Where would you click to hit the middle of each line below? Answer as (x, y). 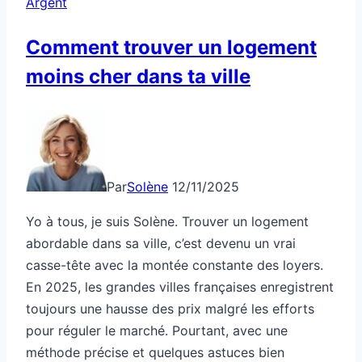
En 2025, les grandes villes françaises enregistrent (180, 286)
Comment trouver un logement (171, 47)
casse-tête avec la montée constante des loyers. (175, 265)
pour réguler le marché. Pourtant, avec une (157, 330)
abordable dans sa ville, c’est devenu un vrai (161, 243)
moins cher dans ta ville (138, 76)
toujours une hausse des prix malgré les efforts (170, 308)
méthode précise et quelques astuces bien (155, 352)
